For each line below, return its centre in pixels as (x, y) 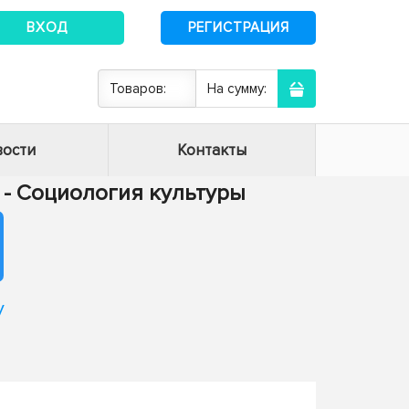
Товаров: (138, 89)
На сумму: (237, 89)
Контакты (212, 150)
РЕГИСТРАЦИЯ (238, 27)
